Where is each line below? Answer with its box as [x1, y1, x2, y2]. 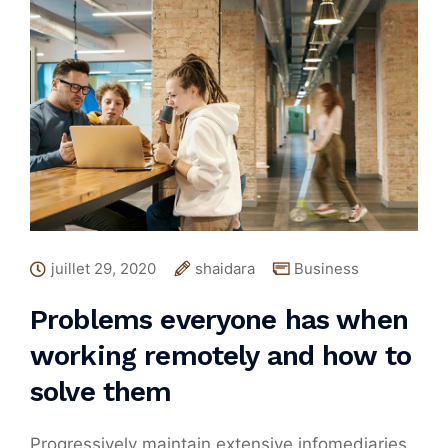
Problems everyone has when [30, 303, 408, 337]
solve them [30, 375, 172, 409]
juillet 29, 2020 [51, 259, 156, 279]
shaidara [195, 259, 255, 279]
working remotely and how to [30, 339, 412, 373]
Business [294, 259, 359, 279]
